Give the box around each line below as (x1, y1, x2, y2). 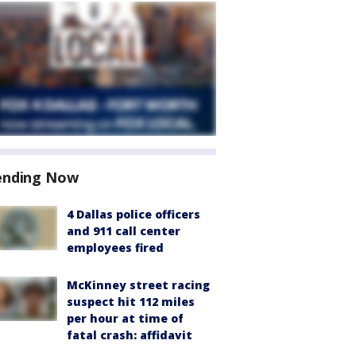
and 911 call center (67, 223, 180, 238)
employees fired (67, 240, 164, 255)
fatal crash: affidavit (67, 327, 192, 342)
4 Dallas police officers (67, 207, 200, 222)
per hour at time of (67, 311, 184, 326)
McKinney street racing (67, 277, 210, 292)
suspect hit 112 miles (67, 294, 195, 309)
